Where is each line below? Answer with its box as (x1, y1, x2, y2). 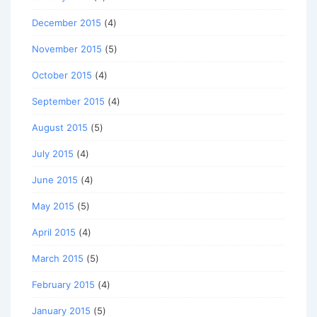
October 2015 (32, 69, 92, 81)
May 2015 (32, 200, 74, 212)
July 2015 (32, 148, 74, 160)
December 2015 (32, 17, 101, 29)
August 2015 (32, 122, 88, 134)
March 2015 (32, 253, 83, 265)
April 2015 (32, 226, 76, 238)
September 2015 (32, 96, 105, 108)
